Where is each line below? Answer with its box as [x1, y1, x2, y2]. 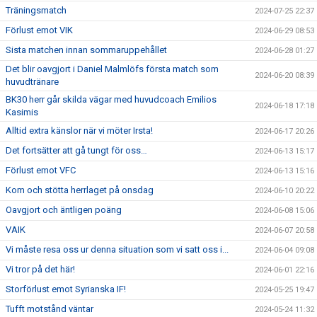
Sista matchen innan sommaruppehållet [6, 44, 167, 55]
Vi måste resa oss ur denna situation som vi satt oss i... [6, 243, 229, 255]
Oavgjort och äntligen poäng [6, 204, 122, 215]
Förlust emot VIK [6, 24, 73, 35]
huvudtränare [6, 76, 59, 87]
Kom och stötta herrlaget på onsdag [6, 184, 154, 195]
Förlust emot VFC [6, 164, 76, 175]
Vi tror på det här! [6, 263, 75, 275]
